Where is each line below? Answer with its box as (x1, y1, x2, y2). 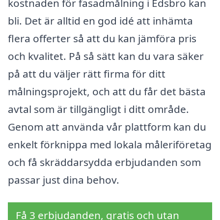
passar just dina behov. (8, 172, 119, 187)
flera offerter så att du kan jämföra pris (8, 31, 196, 45)
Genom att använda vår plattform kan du (8, 119, 206, 134)
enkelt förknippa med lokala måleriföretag (8, 137, 212, 151)
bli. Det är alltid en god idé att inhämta (8, 13, 193, 27)
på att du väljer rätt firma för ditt (8, 66, 165, 81)
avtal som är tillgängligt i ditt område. (8, 102, 189, 116)
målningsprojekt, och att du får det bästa (8, 84, 206, 98)
